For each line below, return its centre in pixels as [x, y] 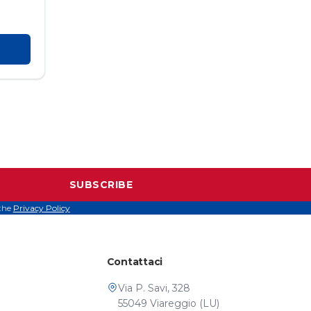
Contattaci [134, 262]
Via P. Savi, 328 [154, 288]
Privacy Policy [41, 208]
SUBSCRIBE [101, 185]
